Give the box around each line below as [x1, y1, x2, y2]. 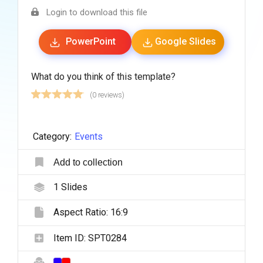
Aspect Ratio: [53, 207, 110, 218]
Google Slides [155, 36, 217, 48]
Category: [32, 131, 72, 143]
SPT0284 [87, 232, 127, 244]
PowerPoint [65, 36, 116, 48]
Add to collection [53, 157, 123, 168]
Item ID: [53, 232, 88, 244]
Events [74, 131, 103, 143]
